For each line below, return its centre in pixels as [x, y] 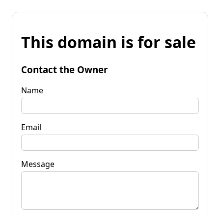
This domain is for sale [109, 42]
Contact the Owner [64, 69]
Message [38, 164]
